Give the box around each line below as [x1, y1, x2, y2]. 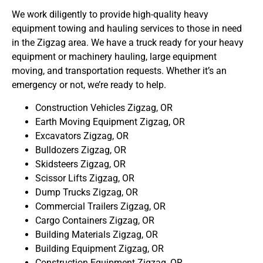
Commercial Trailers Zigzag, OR [35, 200, 166, 212]
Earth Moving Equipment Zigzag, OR [35, 116, 185, 127]
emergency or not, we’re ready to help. [12, 79, 166, 91]
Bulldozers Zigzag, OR [35, 144, 126, 156]
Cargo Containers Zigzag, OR [35, 214, 154, 226]
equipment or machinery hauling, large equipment [12, 51, 217, 63]
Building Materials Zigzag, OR [35, 228, 158, 240]
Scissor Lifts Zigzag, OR [35, 172, 134, 184]
